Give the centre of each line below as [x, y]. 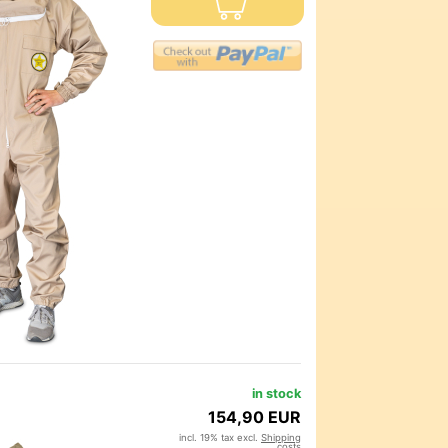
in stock [276, 394]
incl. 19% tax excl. [220, 438]
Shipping [281, 438]
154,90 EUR [254, 417]
